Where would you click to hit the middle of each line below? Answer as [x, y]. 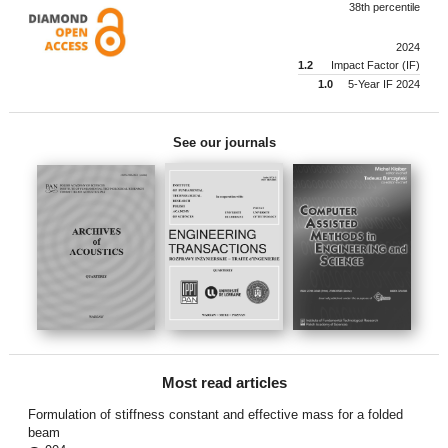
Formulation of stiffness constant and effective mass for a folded [215, 414]
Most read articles [224, 382]
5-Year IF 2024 [383, 84]
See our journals [224, 142]
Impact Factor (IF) [374, 65]
